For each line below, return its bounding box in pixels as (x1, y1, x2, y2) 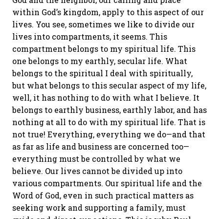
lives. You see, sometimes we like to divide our (12, 19, 195, 29)
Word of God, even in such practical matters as (12, 190, 194, 200)
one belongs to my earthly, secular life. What (12, 56, 187, 66)
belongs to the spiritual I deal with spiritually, (12, 68, 193, 78)
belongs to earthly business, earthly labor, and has (12, 105, 207, 115)
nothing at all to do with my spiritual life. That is (12, 117, 205, 127)
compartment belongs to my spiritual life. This (12, 44, 196, 54)
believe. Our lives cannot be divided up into (12, 166, 182, 176)
